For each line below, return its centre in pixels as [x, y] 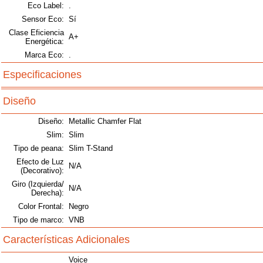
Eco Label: [46, 6]
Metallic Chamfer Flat [105, 122]
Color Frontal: [41, 207]
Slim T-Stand [91, 149]
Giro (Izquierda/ [38, 184]
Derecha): [48, 193]
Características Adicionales [66, 240]
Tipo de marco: [38, 220]
